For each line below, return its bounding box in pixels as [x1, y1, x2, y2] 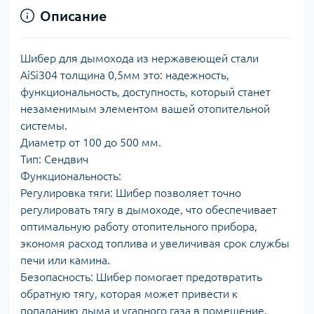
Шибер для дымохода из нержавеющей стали [20, 51, 259, 64]
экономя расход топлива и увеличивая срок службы [20, 236, 289, 250]
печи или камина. [20, 253, 110, 266]
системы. [20, 118, 67, 132]
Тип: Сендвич [20, 152, 88, 165]
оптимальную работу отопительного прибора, [20, 219, 257, 233]
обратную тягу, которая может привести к [20, 287, 238, 300]
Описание [40, 7, 107, 24]
